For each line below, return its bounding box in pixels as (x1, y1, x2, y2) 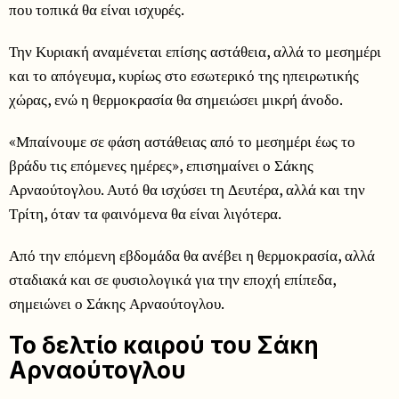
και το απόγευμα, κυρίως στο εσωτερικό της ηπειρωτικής (9, 64, 359, 85)
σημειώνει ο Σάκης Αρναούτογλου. (9, 292, 224, 313)
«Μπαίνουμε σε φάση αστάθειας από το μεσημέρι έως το (9, 130, 355, 151)
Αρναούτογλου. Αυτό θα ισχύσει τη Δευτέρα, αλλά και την (9, 178, 365, 199)
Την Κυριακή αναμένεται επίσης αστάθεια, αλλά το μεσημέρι (9, 40, 381, 61)
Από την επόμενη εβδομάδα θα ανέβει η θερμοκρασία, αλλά (9, 244, 375, 265)
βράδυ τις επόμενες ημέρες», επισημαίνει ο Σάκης (9, 154, 313, 175)
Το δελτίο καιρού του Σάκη (9, 330, 319, 359)
